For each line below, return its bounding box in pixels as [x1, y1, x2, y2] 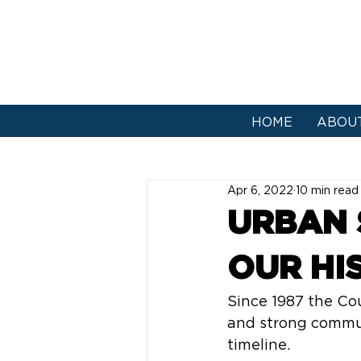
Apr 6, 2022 [227, 183, 293, 197]
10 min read [296, 183, 359, 197]
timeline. [227, 336, 290, 353]
